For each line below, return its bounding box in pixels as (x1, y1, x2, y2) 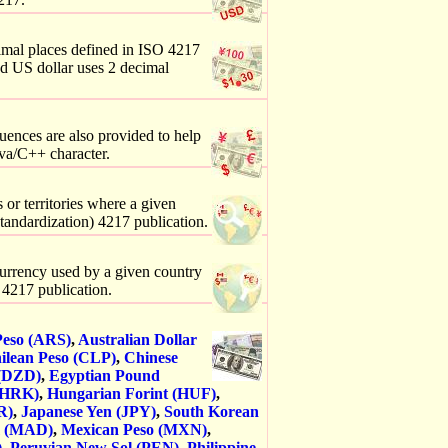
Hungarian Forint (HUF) (47, 385, 216, 402)
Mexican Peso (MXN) (61, 421, 207, 438)
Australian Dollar (78, 331, 197, 348)
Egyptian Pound (49, 367, 160, 384)
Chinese (124, 349, 178, 366)
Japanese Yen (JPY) (21, 403, 156, 420)
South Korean (164, 403, 259, 420)
